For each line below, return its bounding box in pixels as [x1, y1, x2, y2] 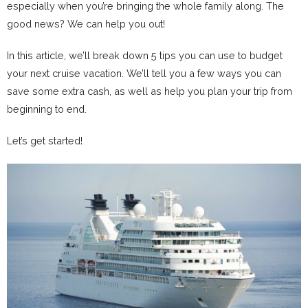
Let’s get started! [7, 135, 82, 146]
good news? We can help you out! [7, 18, 165, 30]
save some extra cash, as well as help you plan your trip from [7, 85, 292, 97]
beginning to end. [7, 103, 87, 115]
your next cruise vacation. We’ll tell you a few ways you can [7, 67, 281, 79]
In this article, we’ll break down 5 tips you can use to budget [7, 49, 283, 61]
